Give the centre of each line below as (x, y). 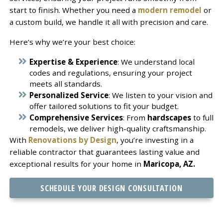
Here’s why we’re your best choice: (72, 42)
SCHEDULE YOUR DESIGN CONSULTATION (111, 188)
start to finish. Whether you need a (73, 10)
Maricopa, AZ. (169, 164)
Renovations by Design (72, 140)
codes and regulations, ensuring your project (111, 72)
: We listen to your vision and (160, 95)
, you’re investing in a (155, 140)
